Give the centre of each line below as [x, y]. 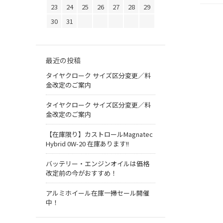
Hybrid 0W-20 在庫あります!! [87, 144]
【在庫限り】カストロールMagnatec [99, 134]
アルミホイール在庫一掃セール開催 [98, 193]
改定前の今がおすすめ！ [81, 173]
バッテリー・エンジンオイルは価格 [98, 164]
